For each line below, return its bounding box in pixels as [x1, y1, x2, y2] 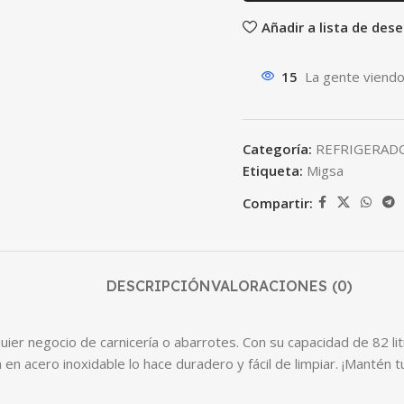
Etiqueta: [243, 161, 303, 179]
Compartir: [243, 193, 313, 212]
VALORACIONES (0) [210, 277, 353, 295]
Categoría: [243, 140, 312, 158]
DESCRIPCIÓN [106, 277, 211, 295]
